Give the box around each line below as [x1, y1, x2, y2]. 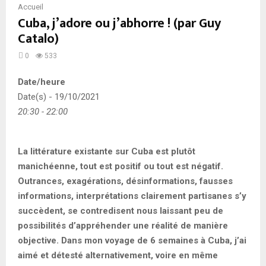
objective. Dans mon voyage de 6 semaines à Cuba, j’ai [18, 235, 246, 246]
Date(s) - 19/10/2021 [18, 91, 100, 102]
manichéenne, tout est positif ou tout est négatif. [18, 160, 223, 172]
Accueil [18, 2, 43, 11]
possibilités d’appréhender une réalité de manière [18, 220, 228, 231]
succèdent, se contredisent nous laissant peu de [18, 205, 223, 216]
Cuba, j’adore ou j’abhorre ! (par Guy [18, 12, 221, 34]
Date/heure [18, 76, 65, 87]
